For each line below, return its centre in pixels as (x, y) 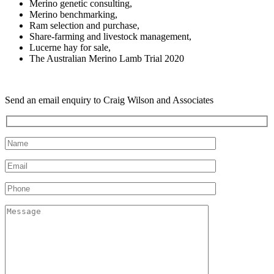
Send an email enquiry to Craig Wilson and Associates (109, 100)
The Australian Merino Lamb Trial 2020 (107, 58)
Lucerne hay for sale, (70, 47)
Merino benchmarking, (73, 14)
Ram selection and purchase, (84, 25)
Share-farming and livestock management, (110, 36)
